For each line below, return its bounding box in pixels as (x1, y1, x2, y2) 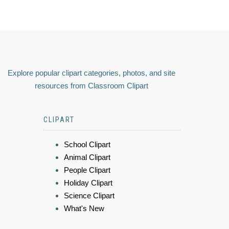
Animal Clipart (64, 153, 110, 162)
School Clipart (64, 140, 110, 149)
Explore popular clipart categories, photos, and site (8, 68, 175, 78)
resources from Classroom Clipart (35, 81, 148, 90)
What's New (64, 204, 104, 213)
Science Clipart (64, 191, 114, 200)
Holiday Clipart (64, 178, 112, 188)
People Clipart (64, 166, 110, 175)
